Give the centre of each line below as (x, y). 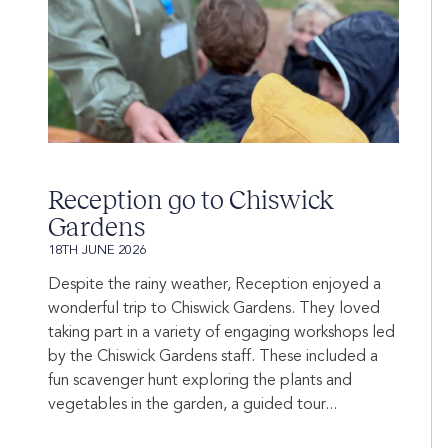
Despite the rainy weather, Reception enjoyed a (214, 285)
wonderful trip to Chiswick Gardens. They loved (214, 309)
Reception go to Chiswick (190, 200)
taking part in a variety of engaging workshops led (221, 333)
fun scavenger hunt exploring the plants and (200, 381)
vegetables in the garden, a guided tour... (192, 405)
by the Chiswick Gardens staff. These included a (213, 357)
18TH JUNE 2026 (97, 251)
